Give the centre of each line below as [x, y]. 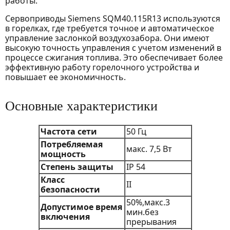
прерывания [151, 222]
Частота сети [69, 132]
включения [65, 217]
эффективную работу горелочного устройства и [102, 67]
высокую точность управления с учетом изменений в [113, 47]
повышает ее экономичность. [66, 77]
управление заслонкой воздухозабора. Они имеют [107, 38]
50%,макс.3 [148, 203]
